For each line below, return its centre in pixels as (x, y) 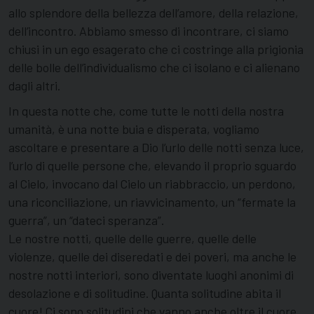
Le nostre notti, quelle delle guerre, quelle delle (132, 239)
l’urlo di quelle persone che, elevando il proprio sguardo (152, 166)
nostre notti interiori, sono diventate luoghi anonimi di (151, 275)
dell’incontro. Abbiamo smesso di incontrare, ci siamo (149, 31)
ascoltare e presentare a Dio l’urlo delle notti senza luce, (156, 148)
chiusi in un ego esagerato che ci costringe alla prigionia (156, 49)
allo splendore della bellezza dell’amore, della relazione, (153, 13)
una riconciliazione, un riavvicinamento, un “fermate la (152, 202)
